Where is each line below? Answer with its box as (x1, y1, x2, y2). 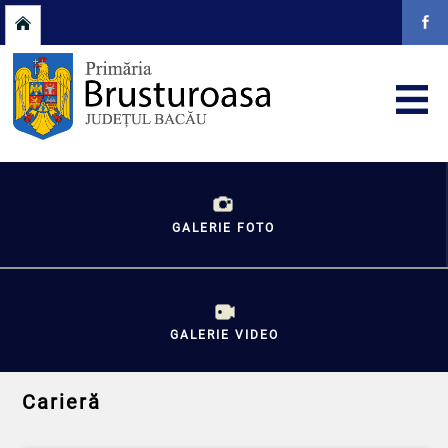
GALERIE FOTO (171, 221, 275, 236)
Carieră (22, 390, 102, 415)
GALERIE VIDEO (169, 328, 279, 343)
